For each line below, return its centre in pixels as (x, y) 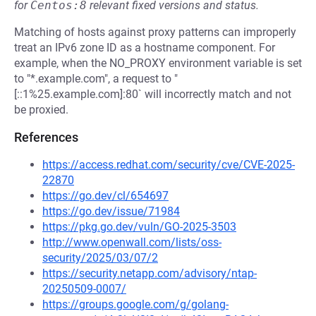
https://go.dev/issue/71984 (111, 211)
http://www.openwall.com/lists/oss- (132, 242)
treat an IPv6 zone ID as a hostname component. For (145, 48)
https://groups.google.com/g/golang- (135, 304)
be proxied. (41, 110)
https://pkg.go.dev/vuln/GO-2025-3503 (139, 227)
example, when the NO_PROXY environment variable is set (158, 63)
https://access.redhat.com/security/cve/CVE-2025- (169, 165)
